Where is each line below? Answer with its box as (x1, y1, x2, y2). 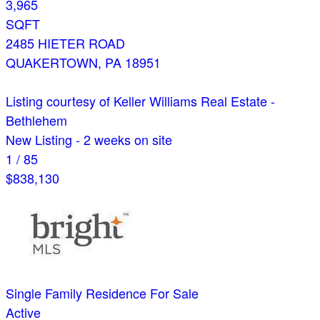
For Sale (150, 284, 199, 303)
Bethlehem (6, 111, 67, 130)
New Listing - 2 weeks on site (6, 130, 172, 149)
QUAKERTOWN (6, 53, 98, 72)
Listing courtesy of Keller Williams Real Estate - (6, 91, 275, 111)
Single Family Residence (6, 284, 146, 303)
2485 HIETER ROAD (6, 34, 125, 53)
